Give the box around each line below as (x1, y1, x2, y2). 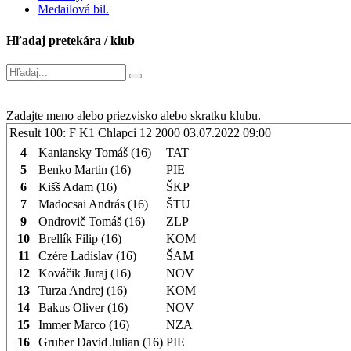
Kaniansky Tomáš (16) (38, 145, 151, 159)
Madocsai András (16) (38, 197, 148, 211)
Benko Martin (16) (38, 162, 131, 176)
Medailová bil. (38, 2, 109, 16)
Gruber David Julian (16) (38, 335, 163, 349)
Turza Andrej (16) (38, 283, 127, 297)
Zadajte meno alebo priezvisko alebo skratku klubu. (6, 108, 261, 122)
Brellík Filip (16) (38, 231, 121, 245)
